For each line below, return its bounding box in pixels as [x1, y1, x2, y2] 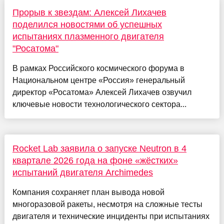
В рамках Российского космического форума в [12, 64, 184, 73]
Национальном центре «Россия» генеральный [12, 76, 185, 85]
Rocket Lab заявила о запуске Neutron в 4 [12, 143, 186, 154]
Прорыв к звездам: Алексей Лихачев [12, 7, 166, 18]
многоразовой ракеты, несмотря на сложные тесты [12, 200, 202, 209]
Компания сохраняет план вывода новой [12, 188, 164, 197]
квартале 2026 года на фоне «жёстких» [12, 155, 178, 166]
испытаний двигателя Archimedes [12, 167, 153, 178]
